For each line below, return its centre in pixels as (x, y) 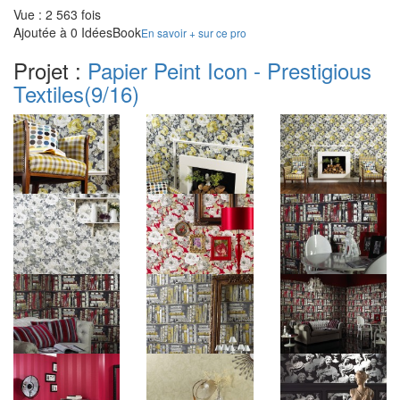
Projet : (50, 70)
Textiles (49, 93)
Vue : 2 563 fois (57, 14)
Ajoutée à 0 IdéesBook (77, 32)
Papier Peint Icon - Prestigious (229, 70)
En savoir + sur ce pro (194, 32)
